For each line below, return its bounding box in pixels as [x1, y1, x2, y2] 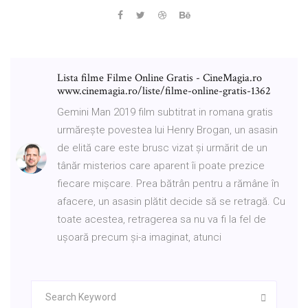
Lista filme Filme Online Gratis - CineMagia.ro [57, 70, 262, 85]
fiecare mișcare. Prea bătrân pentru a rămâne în [57, 177, 279, 190]
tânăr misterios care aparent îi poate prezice [57, 159, 265, 172]
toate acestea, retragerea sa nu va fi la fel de [57, 212, 266, 225]
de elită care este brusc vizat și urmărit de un [57, 141, 267, 154]
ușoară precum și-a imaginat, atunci [57, 230, 221, 243]
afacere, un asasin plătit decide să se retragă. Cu [57, 195, 285, 208]
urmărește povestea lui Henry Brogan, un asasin [57, 123, 278, 136]
